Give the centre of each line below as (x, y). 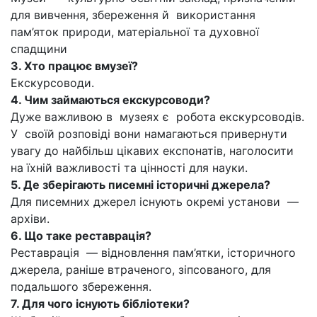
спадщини (39, 49)
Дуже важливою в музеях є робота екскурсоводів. (157, 117)
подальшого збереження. (81, 287)
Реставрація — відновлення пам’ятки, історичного (153, 253)
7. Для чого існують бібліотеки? (100, 304)
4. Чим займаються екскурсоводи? (110, 100)
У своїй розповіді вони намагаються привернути (149, 134)
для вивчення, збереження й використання (133, 15)
